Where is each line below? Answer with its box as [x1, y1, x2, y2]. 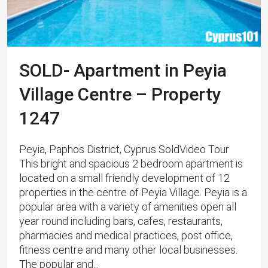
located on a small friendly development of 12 [19, 172, 230, 185]
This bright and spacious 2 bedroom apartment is [19, 157, 243, 170]
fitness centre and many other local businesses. [19, 243, 237, 257]
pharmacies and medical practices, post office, [19, 229, 233, 242]
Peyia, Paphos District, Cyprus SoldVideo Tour [19, 143, 229, 156]
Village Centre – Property [19, 84, 221, 105]
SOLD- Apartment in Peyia [19, 60, 227, 81]
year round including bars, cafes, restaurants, [19, 215, 223, 228]
